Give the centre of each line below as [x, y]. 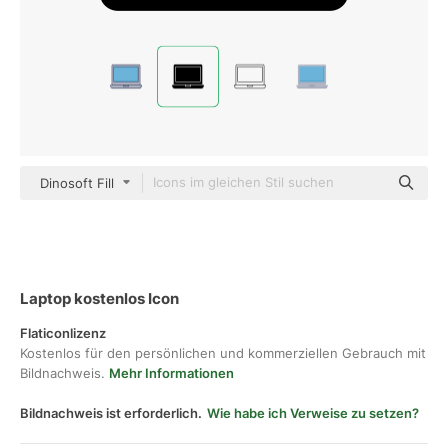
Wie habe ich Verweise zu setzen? [313, 413]
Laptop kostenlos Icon [99, 298]
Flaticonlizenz [63, 333]
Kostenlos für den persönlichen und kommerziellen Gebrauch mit [223, 353]
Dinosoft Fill [77, 183]
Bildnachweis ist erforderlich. [111, 413]
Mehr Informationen [171, 373]
